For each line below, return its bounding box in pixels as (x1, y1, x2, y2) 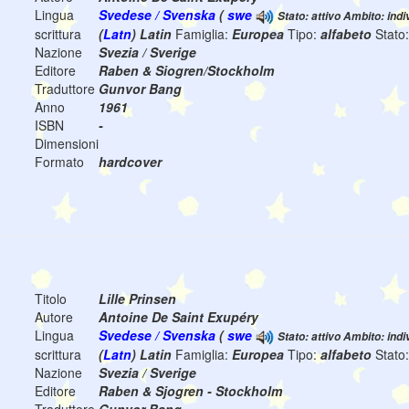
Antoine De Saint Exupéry (99, 308, 258, 327)
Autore (35, 308, 73, 327)
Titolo (35, 289, 67, 309)
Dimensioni (35, 134, 99, 153)
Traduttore (35, 79, 95, 99)
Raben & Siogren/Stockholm (99, 61, 274, 80)
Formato (35, 152, 84, 172)
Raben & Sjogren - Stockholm (99, 382, 282, 401)
